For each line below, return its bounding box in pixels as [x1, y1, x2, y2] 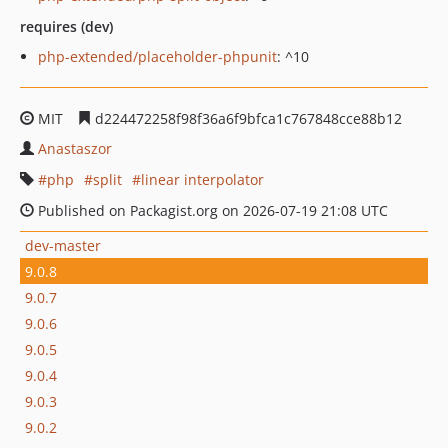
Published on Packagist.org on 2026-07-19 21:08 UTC [34, 201, 388, 220]
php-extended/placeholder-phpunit [38, 47, 277, 66]
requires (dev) [20, 17, 113, 36]
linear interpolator [141, 170, 264, 189]
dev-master [25, 235, 101, 255]
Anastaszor [38, 139, 112, 158]
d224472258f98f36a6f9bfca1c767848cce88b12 [91, 109, 402, 128]
